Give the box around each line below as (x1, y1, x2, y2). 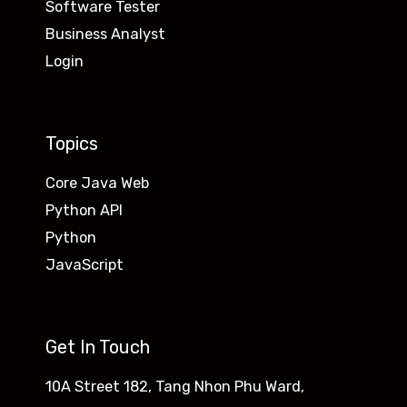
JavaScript (45, 256, 124, 274)
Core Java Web (45, 174, 149, 193)
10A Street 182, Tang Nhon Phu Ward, (45, 378, 304, 396)
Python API (45, 202, 123, 220)
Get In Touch (45, 336, 150, 359)
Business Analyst (45, 25, 165, 44)
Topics (45, 133, 98, 155)
